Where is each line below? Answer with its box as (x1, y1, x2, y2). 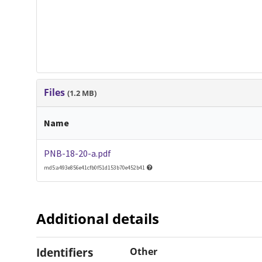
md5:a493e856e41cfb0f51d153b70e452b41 (44, 163, 147, 171)
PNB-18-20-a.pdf (44, 147, 112, 159)
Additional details (36, 208, 159, 228)
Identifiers (36, 244, 93, 260)
